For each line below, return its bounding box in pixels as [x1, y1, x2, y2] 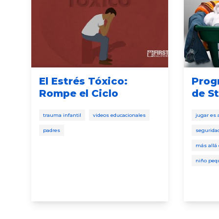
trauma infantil [43, 111, 81, 118]
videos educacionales [93, 111, 146, 118]
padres [43, 127, 60, 133]
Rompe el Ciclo [39, 87, 118, 99]
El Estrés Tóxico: [39, 75, 128, 87]
